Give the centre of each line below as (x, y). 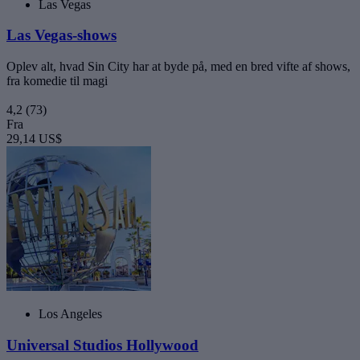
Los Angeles (70, 314)
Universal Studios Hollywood (102, 345)
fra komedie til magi (57, 81)
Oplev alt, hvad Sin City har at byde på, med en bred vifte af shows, (178, 66)
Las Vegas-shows (61, 35)
